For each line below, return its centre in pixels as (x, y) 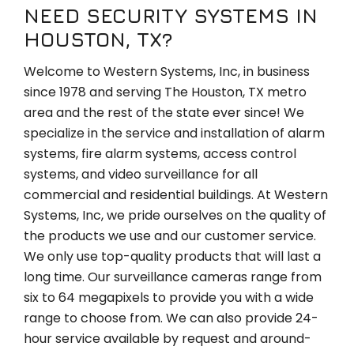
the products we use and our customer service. (170, 236)
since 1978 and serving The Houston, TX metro (165, 92)
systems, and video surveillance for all (141, 174)
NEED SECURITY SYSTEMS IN (171, 16)
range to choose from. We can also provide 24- (171, 318)
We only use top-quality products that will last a (172, 256)
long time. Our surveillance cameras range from (173, 277)
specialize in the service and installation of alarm (174, 133)
